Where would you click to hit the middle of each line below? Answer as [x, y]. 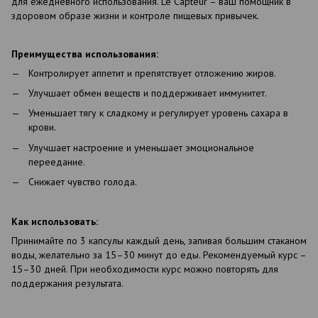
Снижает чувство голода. [83, 182]
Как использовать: [55, 221]
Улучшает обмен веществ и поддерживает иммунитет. [148, 93]
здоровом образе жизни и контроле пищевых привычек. [135, 15]
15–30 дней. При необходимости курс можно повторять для [145, 269]
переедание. [57, 161]
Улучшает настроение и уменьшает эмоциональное [141, 147]
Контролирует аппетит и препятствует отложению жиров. [152, 73]
